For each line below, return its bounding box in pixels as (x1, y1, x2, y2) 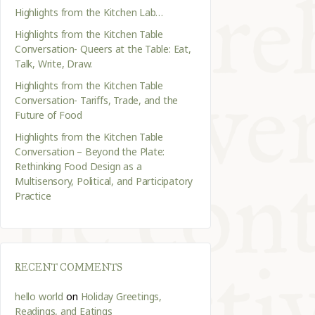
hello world (15, 290, 63, 304)
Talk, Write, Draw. (15, 57, 93, 71)
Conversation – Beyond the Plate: (15, 145, 165, 159)
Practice (15, 189, 51, 203)
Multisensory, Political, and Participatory (15, 174, 193, 188)
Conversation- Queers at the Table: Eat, (15, 42, 191, 56)
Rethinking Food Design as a (15, 160, 142, 174)
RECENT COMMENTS (15, 262, 122, 274)
